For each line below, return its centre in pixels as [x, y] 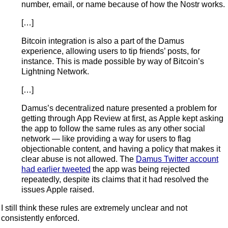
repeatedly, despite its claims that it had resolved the [115, 179]
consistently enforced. [40, 218]
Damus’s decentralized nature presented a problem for [119, 108]
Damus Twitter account [177, 159]
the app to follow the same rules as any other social [113, 128]
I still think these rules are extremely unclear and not [94, 208]
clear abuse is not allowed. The [79, 159]
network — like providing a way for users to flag [106, 138]
